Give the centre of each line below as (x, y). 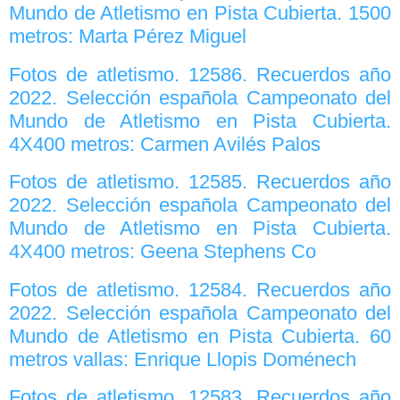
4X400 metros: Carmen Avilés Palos (165, 144)
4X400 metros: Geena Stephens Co (162, 252)
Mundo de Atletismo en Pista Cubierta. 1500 (200, 13)
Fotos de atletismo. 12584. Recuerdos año (200, 289)
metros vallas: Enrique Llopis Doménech (183, 359)
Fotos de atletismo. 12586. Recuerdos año (200, 74)
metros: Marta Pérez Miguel (128, 37)
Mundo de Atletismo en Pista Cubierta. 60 (200, 336)
